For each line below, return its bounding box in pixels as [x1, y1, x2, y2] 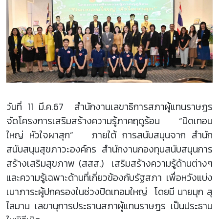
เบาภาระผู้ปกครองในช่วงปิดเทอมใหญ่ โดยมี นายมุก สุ [6, 185, 213, 199]
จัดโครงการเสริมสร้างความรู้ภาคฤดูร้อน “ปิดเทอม [6, 114, 213, 129]
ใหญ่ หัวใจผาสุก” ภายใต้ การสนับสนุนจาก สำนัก [6, 128, 213, 143]
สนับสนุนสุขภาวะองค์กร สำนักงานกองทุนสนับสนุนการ [6, 142, 213, 157]
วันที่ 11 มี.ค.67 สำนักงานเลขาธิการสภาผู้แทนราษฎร [6, 100, 213, 114]
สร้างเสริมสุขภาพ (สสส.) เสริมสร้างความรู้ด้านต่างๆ [6, 156, 213, 171]
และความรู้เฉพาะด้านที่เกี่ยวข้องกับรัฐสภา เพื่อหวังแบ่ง [6, 171, 213, 185]
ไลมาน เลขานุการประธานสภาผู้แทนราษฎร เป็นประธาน [6, 199, 213, 214]
